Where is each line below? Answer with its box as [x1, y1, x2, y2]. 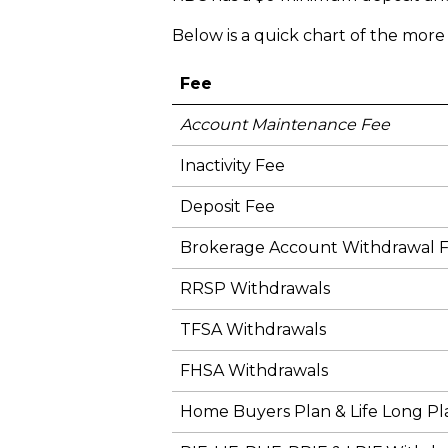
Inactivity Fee [180, 155, 285, 175]
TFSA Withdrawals [180, 319, 326, 339]
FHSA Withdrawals [180, 360, 328, 380]
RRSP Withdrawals [180, 278, 330, 298]
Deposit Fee [180, 196, 275, 216]
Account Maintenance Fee [180, 114, 394, 134]
